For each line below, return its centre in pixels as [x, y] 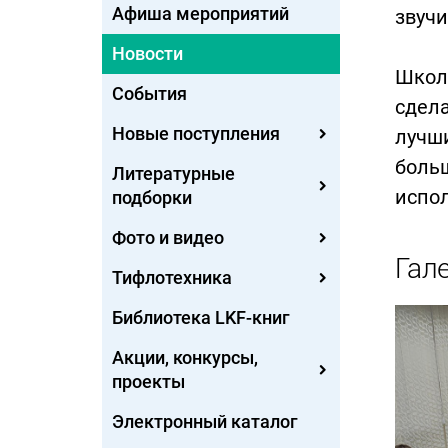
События [149, 93]
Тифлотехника [172, 277]
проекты [148, 381]
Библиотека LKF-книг [201, 317]
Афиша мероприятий [200, 13]
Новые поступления [196, 133]
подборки [152, 197]
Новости [147, 53]
